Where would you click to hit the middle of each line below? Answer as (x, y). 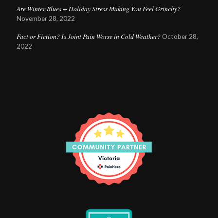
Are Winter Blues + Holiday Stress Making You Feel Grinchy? (100, 9)
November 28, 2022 (45, 19)
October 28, (180, 37)
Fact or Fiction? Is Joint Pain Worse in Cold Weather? (88, 36)
